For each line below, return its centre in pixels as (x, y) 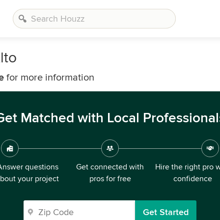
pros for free (110, 179)
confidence (192, 179)
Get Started (166, 212)
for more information (49, 78)
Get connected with (110, 167)
